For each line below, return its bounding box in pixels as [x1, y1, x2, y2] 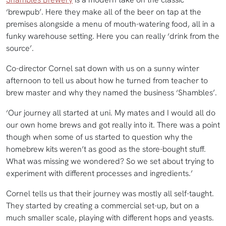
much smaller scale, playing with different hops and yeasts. [6, 212, 214, 223]
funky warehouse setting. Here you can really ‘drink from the [6, 31, 219, 42]
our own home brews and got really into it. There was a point [6, 120, 220, 131]
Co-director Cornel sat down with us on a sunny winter [6, 63, 199, 74]
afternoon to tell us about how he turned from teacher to [6, 75, 208, 86]
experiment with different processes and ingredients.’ [6, 168, 195, 179]
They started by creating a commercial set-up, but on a [6, 200, 199, 211]
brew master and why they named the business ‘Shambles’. [6, 87, 219, 98]
